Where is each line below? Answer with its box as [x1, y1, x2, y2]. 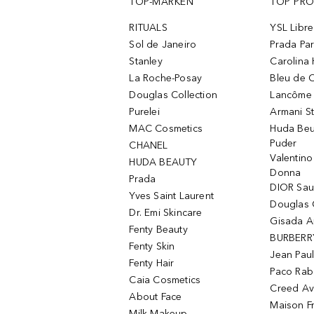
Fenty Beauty [129, 224, 188, 235]
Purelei [129, 106, 160, 118]
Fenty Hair [129, 257, 175, 269]
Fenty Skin [129, 240, 175, 252]
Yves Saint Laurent [129, 190, 214, 202]
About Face [129, 291, 182, 303]
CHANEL [129, 139, 168, 151]
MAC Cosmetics [129, 123, 203, 135]
